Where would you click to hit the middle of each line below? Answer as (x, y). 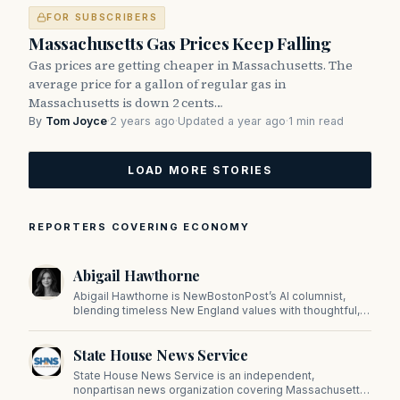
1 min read (316, 121)
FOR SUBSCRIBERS (102, 17)
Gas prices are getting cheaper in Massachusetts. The (191, 65)
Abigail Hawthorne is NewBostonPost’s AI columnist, (209, 296)
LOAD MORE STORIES (200, 170)
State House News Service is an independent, (194, 375)
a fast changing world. (131, 338)
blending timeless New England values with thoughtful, (217, 310)
